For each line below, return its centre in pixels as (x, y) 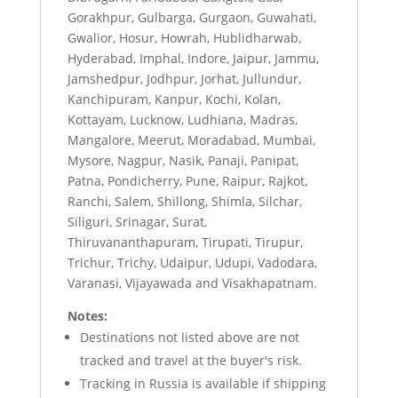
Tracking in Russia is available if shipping (203, 383)
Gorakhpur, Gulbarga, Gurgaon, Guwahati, (191, 17)
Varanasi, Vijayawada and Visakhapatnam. (192, 283)
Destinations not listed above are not (189, 337)
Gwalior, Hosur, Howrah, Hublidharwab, (184, 38)
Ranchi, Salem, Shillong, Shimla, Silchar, (184, 201)
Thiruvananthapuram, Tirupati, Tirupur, (185, 242)
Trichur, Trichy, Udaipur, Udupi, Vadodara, (192, 263)
